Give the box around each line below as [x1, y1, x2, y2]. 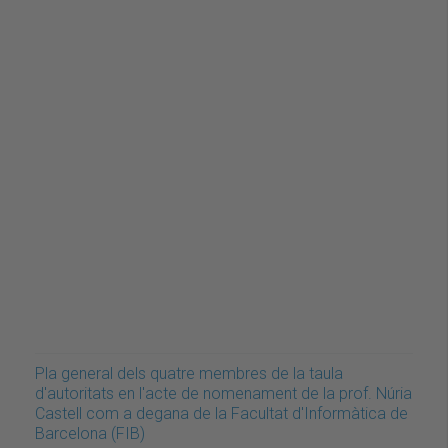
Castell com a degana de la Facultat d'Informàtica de [35, 403, 408, 423]
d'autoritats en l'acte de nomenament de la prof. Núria [35, 383, 412, 403]
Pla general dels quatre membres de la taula [35, 363, 343, 383]
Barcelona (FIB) [35, 423, 145, 443]
